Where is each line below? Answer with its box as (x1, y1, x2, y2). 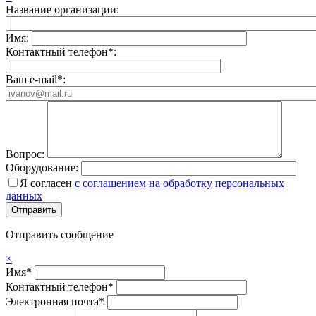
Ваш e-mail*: (6, 73, 66, 85)
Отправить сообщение (6, 228, 114, 241)
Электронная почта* (6, 295, 104, 308)
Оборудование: (6, 161, 81, 174)
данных (6, 189, 42, 202)
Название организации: (6, 3, 119, 16)
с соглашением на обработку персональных (75, 176, 284, 189)
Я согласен (20, 176, 75, 189)
